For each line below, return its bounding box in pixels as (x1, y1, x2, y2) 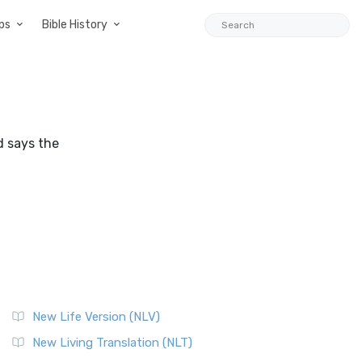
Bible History (42, 18, 107, 32)
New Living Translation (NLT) (32, 335, 192, 350)
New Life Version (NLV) (32, 309, 160, 324)
